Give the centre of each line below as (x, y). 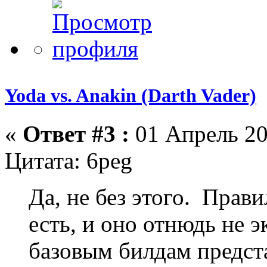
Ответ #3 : (76, 133)
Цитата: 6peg (69, 160)
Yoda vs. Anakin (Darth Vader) (131, 96)
